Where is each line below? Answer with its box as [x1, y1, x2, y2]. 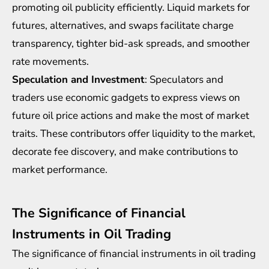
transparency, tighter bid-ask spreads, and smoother [12, 36, 250, 50]
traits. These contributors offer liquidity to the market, [12, 126, 255, 141]
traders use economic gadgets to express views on [12, 90, 240, 104]
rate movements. [12, 54, 89, 68]
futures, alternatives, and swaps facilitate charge [12, 18, 234, 32]
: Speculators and [145, 72, 223, 86]
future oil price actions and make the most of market [12, 108, 249, 122]
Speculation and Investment [12, 72, 145, 86]
